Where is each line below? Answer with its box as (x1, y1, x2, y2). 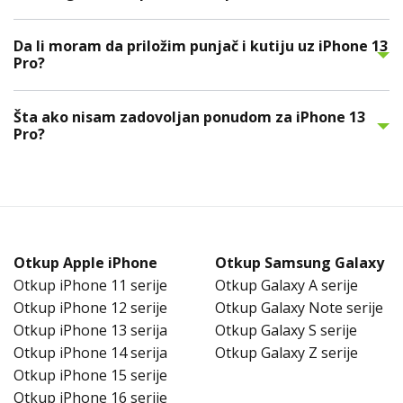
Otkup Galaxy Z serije (215, 343, 358, 363)
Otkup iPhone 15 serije (13, 365, 167, 386)
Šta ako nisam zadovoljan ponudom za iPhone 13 (13, 107, 365, 128)
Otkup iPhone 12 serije (13, 298, 167, 318)
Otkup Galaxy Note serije (215, 298, 383, 318)
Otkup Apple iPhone (13, 253, 157, 273)
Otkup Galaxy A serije (215, 275, 358, 296)
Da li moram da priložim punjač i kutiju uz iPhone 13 (13, 36, 388, 57)
